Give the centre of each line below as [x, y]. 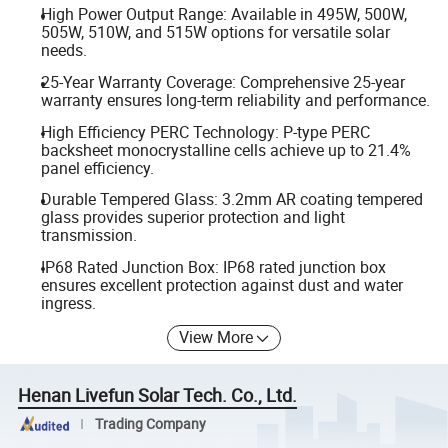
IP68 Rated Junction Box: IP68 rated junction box [213, 266]
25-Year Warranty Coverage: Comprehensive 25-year [222, 82]
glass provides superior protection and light [192, 217]
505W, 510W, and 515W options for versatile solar [215, 32]
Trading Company [150, 423]
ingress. [68, 302]
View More [216, 337]
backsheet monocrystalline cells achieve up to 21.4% [225, 149]
